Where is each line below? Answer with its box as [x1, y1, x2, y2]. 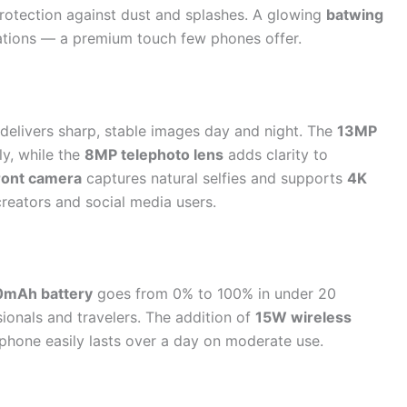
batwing [326, 5, 383, 25]
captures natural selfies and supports [82, 168, 347, 187]
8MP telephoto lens [84, 144, 223, 164]
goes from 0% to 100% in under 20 [93, 284, 336, 303]
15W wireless [255, 308, 352, 327]
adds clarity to [223, 144, 328, 164]
